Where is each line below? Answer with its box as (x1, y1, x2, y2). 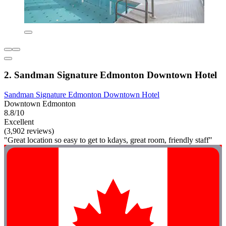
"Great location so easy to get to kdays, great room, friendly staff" (4, 136, 212, 145)
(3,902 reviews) (4, 127, 54, 136)
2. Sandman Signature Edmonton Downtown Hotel (4, 70, 217, 81)
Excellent (4, 118, 34, 127)
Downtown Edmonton (4, 99, 76, 108)
